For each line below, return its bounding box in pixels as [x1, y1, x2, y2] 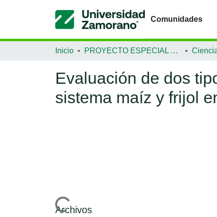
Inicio [55, 46, 74, 55]
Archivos [55, 204, 92, 215]
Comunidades [151, 15, 203, 23]
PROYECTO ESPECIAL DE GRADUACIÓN [170, 46, 178, 55]
